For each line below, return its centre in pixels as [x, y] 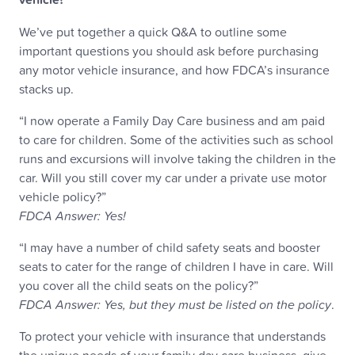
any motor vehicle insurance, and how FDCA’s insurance [174, 70]
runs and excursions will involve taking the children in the [177, 158]
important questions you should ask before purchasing [169, 51]
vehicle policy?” [63, 197]
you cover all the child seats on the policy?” [139, 285]
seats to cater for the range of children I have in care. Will [176, 266]
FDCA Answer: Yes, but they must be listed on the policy [175, 304]
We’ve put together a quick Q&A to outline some [153, 32]
